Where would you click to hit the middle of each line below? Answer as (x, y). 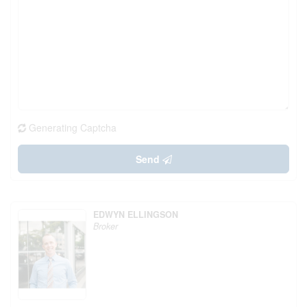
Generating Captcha (73, 127)
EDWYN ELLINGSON (136, 214)
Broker (106, 226)
